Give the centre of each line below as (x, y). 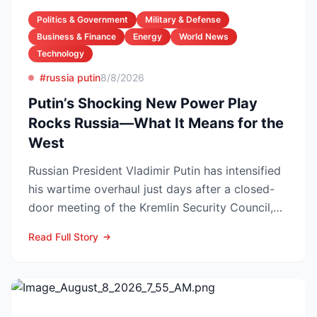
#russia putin (70, 77)
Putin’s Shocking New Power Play (143, 103)
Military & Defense (183, 19)
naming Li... (58, 226)
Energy (148, 36)
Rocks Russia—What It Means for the (156, 123)
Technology (60, 53)
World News (204, 36)
